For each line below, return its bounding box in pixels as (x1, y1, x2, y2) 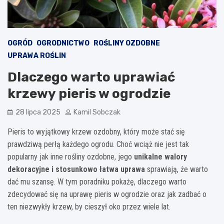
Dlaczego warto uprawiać (7, 69, 175, 85)
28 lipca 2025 (15, 107, 60, 116)
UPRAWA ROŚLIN (7, 51, 66, 60)
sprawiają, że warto (145, 164, 208, 174)
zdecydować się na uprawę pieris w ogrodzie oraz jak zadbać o (7, 189, 206, 199)
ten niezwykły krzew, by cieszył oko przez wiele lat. (7, 201, 170, 211)
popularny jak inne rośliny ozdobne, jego (7, 151, 134, 161)
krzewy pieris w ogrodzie (7, 85, 170, 101)
